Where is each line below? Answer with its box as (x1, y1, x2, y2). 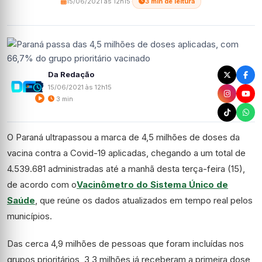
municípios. (7, 211, 52, 222)
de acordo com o (7, 179, 77, 190)
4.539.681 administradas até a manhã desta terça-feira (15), (7, 163, 245, 174)
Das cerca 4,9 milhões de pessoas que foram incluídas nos (7, 238, 244, 249)
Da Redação (48, 69, 94, 79)
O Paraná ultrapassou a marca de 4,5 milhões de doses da (7, 132, 240, 143)
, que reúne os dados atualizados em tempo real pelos (35, 195, 253, 206)
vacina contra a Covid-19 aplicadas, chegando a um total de (7, 147, 246, 158)
